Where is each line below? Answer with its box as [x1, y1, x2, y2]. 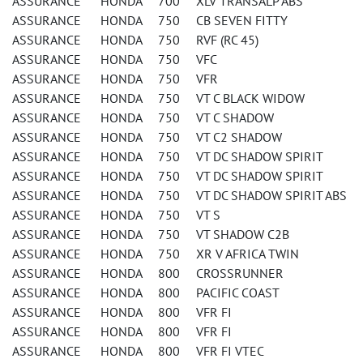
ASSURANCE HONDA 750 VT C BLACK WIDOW [12, 90, 305, 106]
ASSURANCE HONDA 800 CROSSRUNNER [12, 265, 284, 281]
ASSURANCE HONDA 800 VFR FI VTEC [12, 343, 264, 359]
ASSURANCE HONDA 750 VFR [12, 70, 218, 87]
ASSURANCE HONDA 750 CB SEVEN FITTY [12, 12, 288, 28]
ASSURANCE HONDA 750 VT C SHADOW [12, 109, 274, 126]
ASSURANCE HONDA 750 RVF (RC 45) [12, 32, 258, 48]
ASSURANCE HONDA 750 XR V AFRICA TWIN [12, 246, 299, 262]
